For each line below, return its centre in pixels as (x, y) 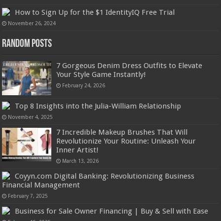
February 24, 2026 (84, 86)
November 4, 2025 (31, 117)
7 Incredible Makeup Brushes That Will (122, 132)
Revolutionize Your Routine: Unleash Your (126, 141)
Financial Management (41, 185)
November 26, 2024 (32, 23)
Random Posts (27, 44)
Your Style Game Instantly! (101, 75)
